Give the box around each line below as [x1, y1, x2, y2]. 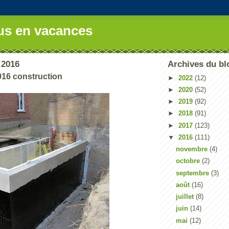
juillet [175, 193, 196, 200]
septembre [175, 169, 211, 177]
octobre [175, 157, 202, 165]
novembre [175, 145, 210, 153]
